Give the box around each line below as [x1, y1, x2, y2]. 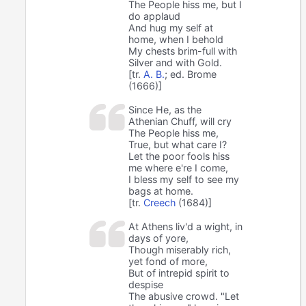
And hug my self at [128, 21, 214, 33]
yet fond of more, [128, 255, 208, 267]
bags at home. [128, 184, 194, 197]
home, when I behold [128, 33, 224, 45]
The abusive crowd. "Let [128, 290, 240, 302]
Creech [143, 196, 176, 208]
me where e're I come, [128, 161, 229, 173]
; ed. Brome [165, 68, 217, 80]
